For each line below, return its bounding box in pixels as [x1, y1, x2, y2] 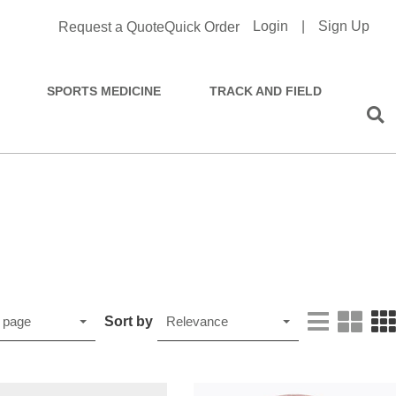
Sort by [104, 314, 153, 329]
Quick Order [164, 19, 240, 34]
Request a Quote [58, 19, 164, 34]
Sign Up [318, 19, 369, 34]
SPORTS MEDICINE [47, 84, 162, 98]
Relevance [166, 314, 228, 329]
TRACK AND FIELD [209, 84, 323, 98]
